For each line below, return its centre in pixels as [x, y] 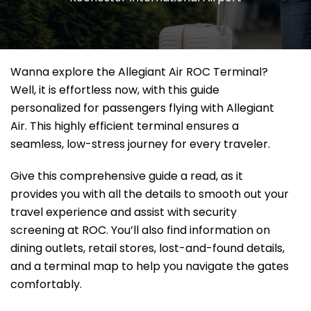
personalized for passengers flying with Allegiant [142, 108]
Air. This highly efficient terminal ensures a [125, 126]
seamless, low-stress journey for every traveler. [142, 144]
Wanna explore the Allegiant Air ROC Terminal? [139, 72]
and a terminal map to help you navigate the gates [150, 267]
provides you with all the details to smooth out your [150, 194]
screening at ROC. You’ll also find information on [140, 230]
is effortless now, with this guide [134, 90]
